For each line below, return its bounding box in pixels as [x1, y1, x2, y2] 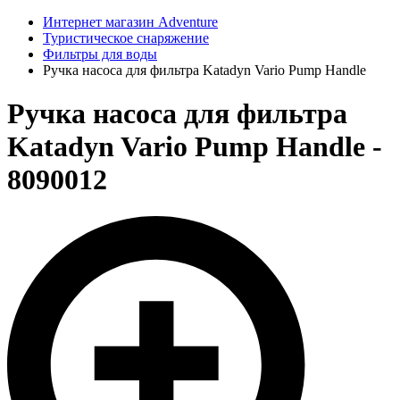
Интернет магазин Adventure [43, 14, 218, 29]
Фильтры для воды [43, 46, 157, 62]
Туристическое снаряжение [43, 30, 209, 46]
